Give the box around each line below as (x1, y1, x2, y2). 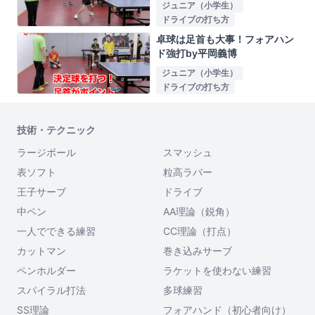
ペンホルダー (17, 264, 76, 276)
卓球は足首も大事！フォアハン (156, 32, 294, 45)
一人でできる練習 (17, 225, 96, 237)
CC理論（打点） (163, 225, 236, 237)
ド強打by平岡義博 (156, 46, 237, 59)
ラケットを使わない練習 (163, 264, 271, 276)
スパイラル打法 (17, 284, 86, 296)
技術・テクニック (17, 124, 96, 136)
